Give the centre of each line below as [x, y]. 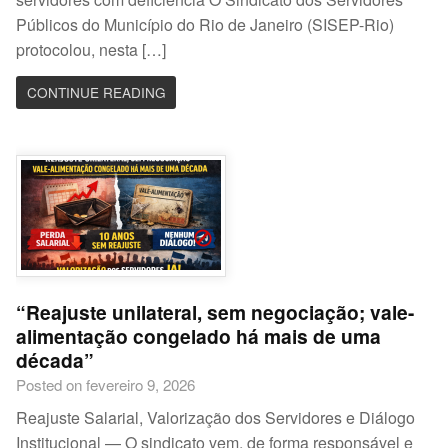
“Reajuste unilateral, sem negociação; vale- [215, 312]
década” [55, 360]
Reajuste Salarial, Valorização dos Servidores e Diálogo [216, 418]
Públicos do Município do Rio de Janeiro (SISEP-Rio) [205, 25]
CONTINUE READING [96, 91]
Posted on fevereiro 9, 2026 [106, 385]
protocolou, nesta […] [91, 50]
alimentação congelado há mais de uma [199, 336]
